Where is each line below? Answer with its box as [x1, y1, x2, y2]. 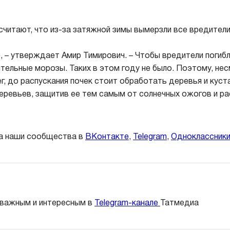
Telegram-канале [94, 199, 160, 207]
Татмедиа [160, 199, 199, 207]
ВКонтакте [85, 133, 129, 141]
